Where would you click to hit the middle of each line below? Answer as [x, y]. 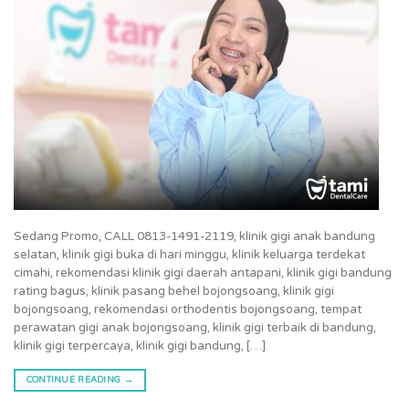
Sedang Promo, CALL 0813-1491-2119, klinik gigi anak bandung [194, 237]
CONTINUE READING [75, 379]
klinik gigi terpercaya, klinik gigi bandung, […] [140, 346]
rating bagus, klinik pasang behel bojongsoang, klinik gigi [174, 292]
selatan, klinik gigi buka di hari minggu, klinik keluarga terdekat [189, 255]
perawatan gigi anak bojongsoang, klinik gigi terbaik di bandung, [195, 328]
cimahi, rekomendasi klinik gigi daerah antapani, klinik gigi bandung [203, 273]
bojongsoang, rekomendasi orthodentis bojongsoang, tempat [188, 310]
